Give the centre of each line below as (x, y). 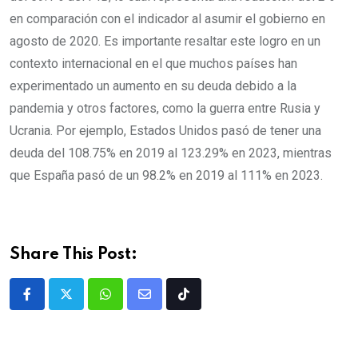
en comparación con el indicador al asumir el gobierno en (167, 18)
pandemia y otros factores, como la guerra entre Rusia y (165, 108)
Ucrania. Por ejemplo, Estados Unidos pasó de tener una (165, 130)
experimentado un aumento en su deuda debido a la (153, 86)
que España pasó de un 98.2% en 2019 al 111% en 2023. (166, 175)
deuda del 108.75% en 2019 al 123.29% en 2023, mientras (171, 153)
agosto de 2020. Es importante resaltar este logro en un (165, 41)
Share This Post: (74, 255)
